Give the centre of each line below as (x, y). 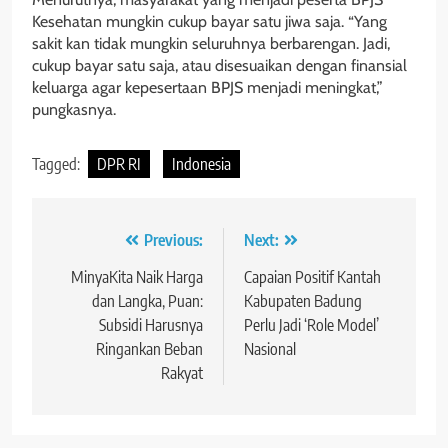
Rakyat (182, 372)
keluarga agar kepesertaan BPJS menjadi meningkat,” (207, 87)
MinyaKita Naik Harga (137, 276)
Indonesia (201, 163)
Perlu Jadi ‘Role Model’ (311, 324)
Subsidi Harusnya (151, 324)
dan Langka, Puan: (147, 300)
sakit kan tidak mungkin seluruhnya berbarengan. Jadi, (211, 43)
